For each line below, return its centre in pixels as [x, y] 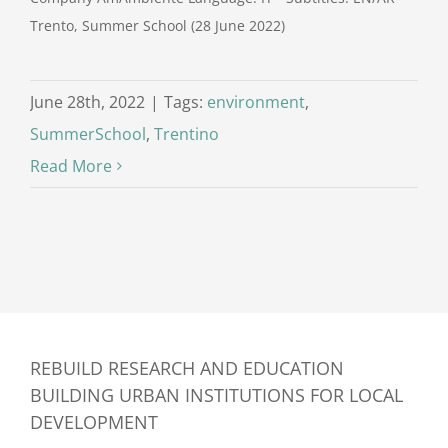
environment [256, 101]
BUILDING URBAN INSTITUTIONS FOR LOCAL [216, 394]
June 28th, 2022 [87, 101]
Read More [71, 165]
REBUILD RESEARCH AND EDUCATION [187, 367]
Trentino [186, 133]
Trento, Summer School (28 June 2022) [157, 25]
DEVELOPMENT [94, 421]
